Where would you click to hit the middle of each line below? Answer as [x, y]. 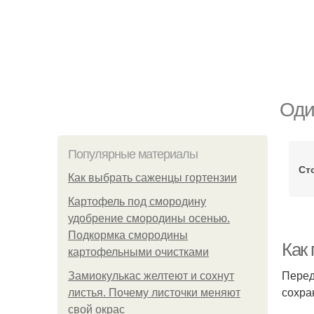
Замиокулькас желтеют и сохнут [151, 276]
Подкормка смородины [128, 235]
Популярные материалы [133, 154]
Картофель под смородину [137, 202]
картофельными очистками [138, 252]
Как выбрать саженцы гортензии [152, 178]
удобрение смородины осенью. [149, 218]
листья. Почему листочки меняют [154, 293]
